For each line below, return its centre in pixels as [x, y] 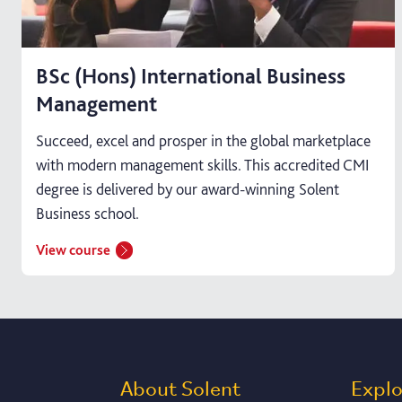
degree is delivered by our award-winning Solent [188, 188]
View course [73, 249]
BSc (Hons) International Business [191, 75]
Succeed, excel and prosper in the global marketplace [203, 140]
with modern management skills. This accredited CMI [202, 164]
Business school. [87, 213]
